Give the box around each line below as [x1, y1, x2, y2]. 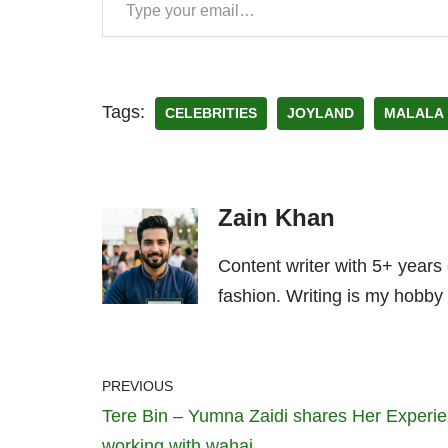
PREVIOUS [102, 378, 173, 395]
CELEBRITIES [165, 106, 257, 122]
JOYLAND [287, 106, 354, 122]
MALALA [384, 106, 444, 122]
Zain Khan [218, 204, 335, 232]
